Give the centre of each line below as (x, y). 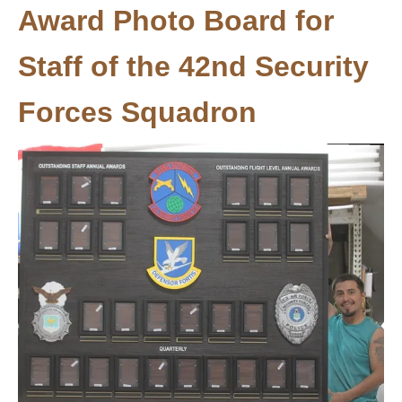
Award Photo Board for (176, 21)
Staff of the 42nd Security (193, 66)
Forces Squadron (137, 112)
